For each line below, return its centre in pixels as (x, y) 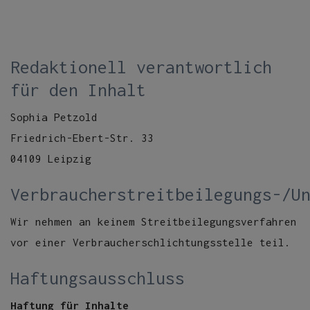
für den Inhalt (78, 90)
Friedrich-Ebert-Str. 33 (82, 138)
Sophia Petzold (54, 117)
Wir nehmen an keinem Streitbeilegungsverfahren (154, 221)
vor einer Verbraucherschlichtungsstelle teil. (151, 242)
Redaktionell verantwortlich (141, 67)
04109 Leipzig (51, 158)
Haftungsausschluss (98, 278)
